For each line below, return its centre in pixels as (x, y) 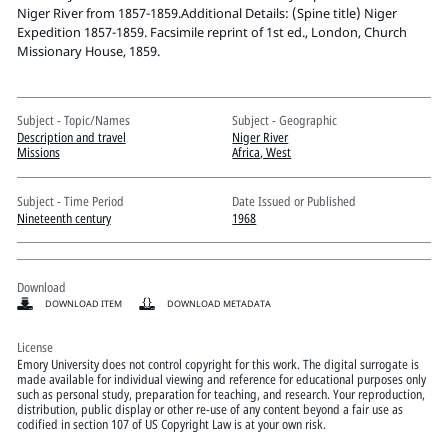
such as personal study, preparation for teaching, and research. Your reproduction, (220, 394)
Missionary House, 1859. (88, 50)
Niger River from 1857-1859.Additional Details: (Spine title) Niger (206, 12)
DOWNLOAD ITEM (83, 303)
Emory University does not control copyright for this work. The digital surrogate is (217, 364)
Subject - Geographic (285, 120)
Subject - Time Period (70, 200)
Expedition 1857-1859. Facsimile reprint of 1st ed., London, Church (211, 31)
